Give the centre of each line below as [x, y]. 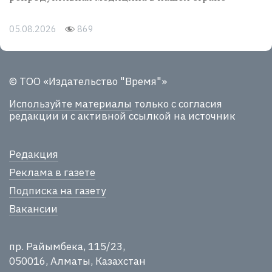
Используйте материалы [70, 104]
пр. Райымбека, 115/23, [67, 247]
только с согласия [177, 104]
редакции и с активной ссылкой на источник [122, 116]
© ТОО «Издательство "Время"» [88, 82]
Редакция [34, 154]
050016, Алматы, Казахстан [77, 261]
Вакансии [33, 209]
